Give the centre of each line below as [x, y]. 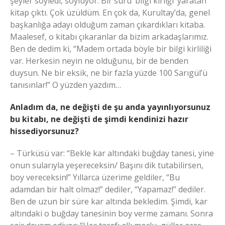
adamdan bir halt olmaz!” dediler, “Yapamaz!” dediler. [108, 190]
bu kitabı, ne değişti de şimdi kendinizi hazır [99, 119]
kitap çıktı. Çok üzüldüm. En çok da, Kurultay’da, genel [110, 13]
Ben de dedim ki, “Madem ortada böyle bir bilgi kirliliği [111, 49]
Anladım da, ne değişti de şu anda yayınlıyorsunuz [110, 107]
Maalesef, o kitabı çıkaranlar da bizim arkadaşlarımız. [109, 37]
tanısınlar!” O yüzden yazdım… [66, 85]
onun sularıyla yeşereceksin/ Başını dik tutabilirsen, [107, 165]
